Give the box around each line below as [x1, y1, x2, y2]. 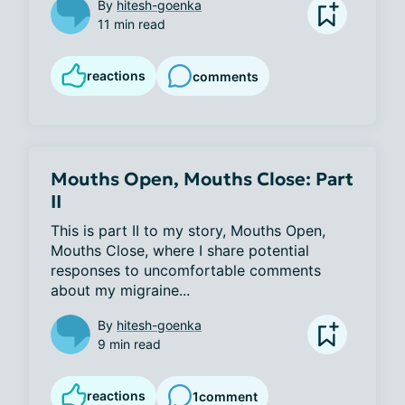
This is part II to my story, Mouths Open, [51, 221, 325, 240]
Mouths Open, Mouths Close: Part [51, 167, 353, 191]
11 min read [98, 16, 165, 32]
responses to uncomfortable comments [51, 261, 321, 279]
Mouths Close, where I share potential [51, 241, 309, 259]
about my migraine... [51, 281, 190, 299]
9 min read [98, 336, 161, 352]
